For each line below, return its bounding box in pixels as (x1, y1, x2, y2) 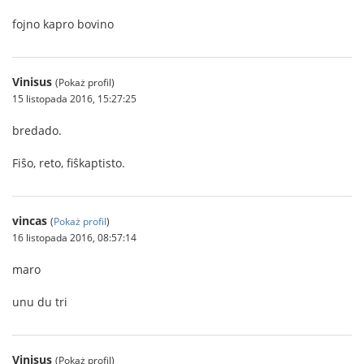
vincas (12, 213, 47, 228)
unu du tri (12, 294, 67, 310)
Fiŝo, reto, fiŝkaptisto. (12, 155, 125, 171)
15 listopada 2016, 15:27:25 (12, 92, 136, 105)
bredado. (12, 123, 62, 138)
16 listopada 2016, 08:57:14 (12, 231, 136, 244)
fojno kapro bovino (12, 16, 114, 32)
